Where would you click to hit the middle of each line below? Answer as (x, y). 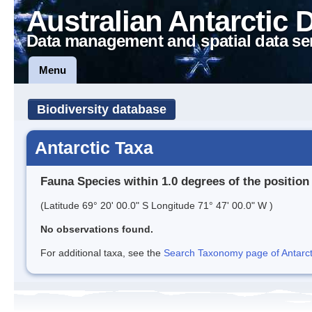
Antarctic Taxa (94, 148)
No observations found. (97, 229)
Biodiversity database (102, 109)
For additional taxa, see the (102, 252)
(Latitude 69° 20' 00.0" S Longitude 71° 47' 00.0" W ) (157, 205)
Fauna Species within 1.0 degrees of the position (175, 181)
